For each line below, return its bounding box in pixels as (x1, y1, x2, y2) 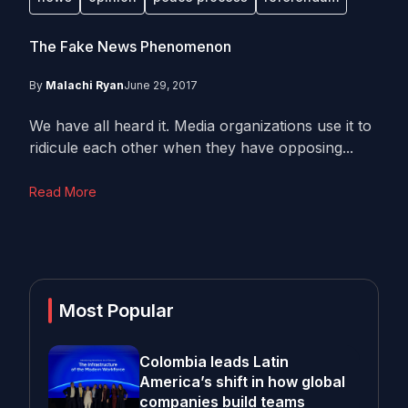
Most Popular (59, 300, 174, 321)
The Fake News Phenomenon (29, 37, 231, 56)
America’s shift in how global (139, 372, 345, 391)
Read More (29, 184, 97, 199)
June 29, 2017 (124, 78, 198, 92)
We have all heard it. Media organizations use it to (29, 117, 372, 135)
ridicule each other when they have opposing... (29, 138, 353, 157)
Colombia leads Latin (139, 352, 289, 371)
